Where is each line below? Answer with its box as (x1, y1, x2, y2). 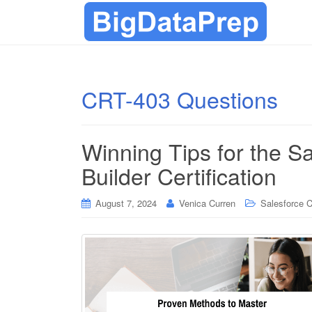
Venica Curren (179, 196, 235, 210)
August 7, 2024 (95, 196, 157, 210)
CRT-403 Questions (81, 83, 278, 115)
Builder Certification (81, 159, 276, 192)
